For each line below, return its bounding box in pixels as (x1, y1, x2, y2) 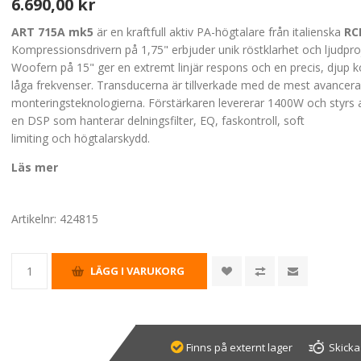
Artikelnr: (11, 210, 57, 226)
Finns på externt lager (186, 339, 293, 355)
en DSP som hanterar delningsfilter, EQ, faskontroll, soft (11, 112, 305, 128)
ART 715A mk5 (11, 23, 94, 39)
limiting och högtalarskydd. (11, 130, 154, 146)
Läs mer (11, 159, 59, 175)
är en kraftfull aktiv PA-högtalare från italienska (93, 23, 345, 39)
